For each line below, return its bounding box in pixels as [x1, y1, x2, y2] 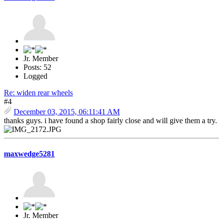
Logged [23, 72, 47, 81]
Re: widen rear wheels [4, 88, 73, 97]
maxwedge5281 [4, 149, 55, 158]
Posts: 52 [23, 63, 51, 72]
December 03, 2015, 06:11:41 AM [14, 108, 120, 116]
